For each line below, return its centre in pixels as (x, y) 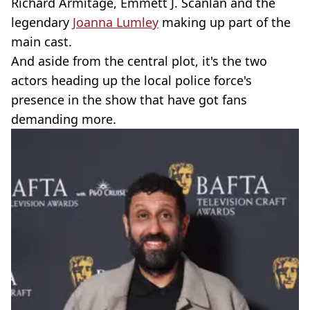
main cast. (42, 42)
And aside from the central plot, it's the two (139, 61)
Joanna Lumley (116, 22)
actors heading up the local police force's (131, 80)
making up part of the (225, 22)
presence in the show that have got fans (129, 100)
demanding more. (64, 119)
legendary (42, 22)
